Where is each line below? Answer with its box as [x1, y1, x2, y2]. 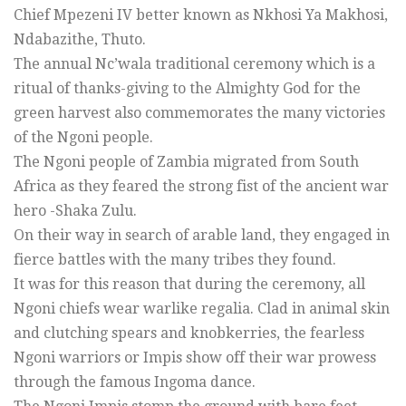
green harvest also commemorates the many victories [14, 103, 385, 121]
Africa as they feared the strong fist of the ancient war [14, 177, 389, 195]
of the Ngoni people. [14, 128, 153, 146]
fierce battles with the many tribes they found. [14, 250, 336, 268]
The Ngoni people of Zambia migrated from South [14, 152, 359, 170]
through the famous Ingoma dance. [14, 372, 256, 391]
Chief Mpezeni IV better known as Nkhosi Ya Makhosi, [14, 5, 388, 24]
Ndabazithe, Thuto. [14, 30, 146, 48]
